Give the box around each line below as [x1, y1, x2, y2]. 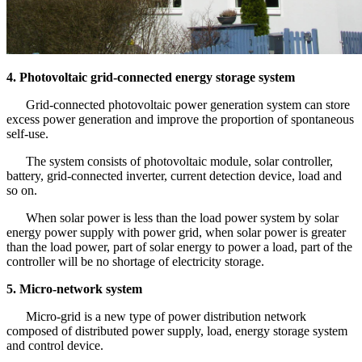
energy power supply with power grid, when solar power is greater [6, 225, 346, 239]
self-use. [6, 126, 48, 141]
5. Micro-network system [6, 281, 142, 296]
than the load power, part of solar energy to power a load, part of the [6, 239, 352, 254]
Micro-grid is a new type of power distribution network [6, 309, 306, 323]
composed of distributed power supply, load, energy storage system [6, 323, 347, 338]
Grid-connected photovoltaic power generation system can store [6, 97, 350, 112]
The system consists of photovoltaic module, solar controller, [6, 154, 333, 168]
